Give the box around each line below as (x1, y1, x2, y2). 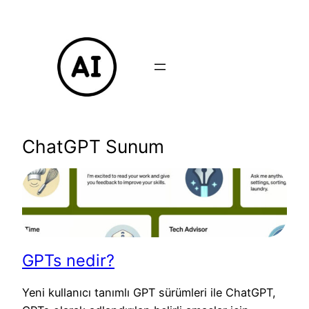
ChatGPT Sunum (22, 134, 164, 157)
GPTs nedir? (22, 250, 114, 270)
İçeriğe (5, 7, 40, 21)
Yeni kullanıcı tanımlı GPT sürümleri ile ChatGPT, (22, 286, 276, 300)
